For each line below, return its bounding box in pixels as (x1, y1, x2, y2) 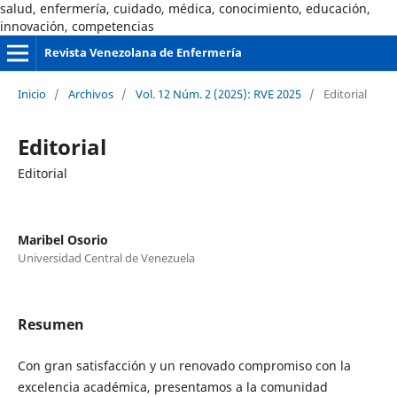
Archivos (67, 85, 113, 102)
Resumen (17, 314, 84, 334)
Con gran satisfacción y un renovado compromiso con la (17, 356, 351, 374)
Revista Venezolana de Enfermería (43, 44, 242, 60)
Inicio (17, 85, 46, 102)
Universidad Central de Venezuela (17, 249, 195, 266)
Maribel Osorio (17, 230, 108, 248)
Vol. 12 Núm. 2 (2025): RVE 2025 (135, 85, 301, 102)
